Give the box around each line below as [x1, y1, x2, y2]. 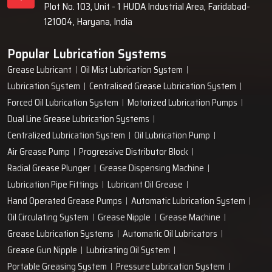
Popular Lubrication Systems [7, 42, 166, 64]
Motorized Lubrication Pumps [127, 95, 237, 110]
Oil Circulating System [7, 209, 89, 225]
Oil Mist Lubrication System [81, 62, 183, 77]
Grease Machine [160, 209, 220, 225]
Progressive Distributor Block [79, 144, 188, 159]
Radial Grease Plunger [7, 160, 90, 175]
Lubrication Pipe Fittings [7, 177, 98, 192]
